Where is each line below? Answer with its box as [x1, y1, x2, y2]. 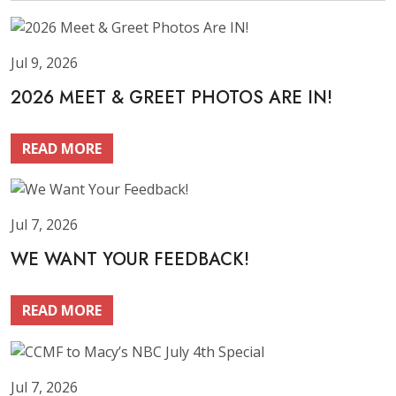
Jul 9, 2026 [11, 52, 78, 72]
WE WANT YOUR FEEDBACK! [11, 247, 249, 273]
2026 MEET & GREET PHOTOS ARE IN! [11, 84, 332, 110]
